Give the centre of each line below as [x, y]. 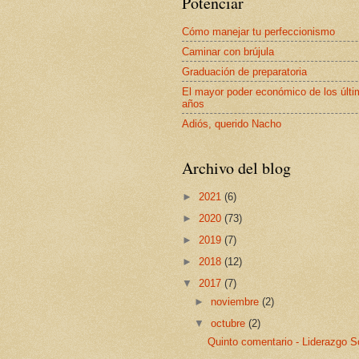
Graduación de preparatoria [244, 71]
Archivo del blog [236, 168]
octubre [230, 324]
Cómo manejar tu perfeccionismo [258, 31]
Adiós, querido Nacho [232, 123]
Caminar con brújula [228, 51]
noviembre [237, 302]
